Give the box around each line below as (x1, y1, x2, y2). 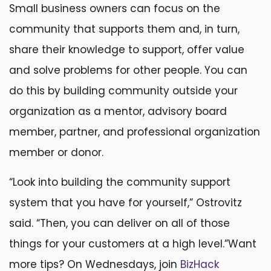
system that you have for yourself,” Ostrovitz (9, 195, 242, 210)
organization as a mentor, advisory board (9, 104, 227, 119)
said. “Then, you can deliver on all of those (9, 216, 230, 230)
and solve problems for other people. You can (9, 63, 247, 77)
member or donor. (9, 145, 103, 160)
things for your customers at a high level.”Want (9, 237, 256, 251)
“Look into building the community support (9, 175, 230, 189)
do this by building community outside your (9, 83, 238, 98)
